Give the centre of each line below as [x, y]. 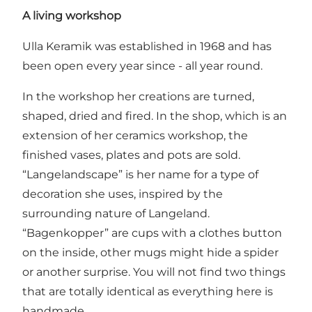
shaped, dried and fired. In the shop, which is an [155, 116]
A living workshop [72, 16]
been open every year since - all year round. [142, 66]
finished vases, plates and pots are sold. [131, 155]
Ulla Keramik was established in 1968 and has [147, 47]
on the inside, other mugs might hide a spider [150, 253]
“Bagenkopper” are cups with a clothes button [152, 233]
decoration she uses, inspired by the [123, 194]
